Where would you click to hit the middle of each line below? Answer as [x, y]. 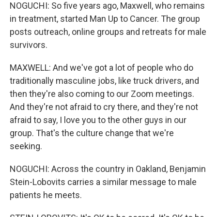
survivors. [29, 45]
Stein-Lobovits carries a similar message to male [103, 182]
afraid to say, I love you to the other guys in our [98, 120]
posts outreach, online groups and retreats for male [108, 32]
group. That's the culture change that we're [92, 133]
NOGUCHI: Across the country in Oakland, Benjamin [108, 169]
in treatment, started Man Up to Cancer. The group [105, 19]
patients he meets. [46, 195]
